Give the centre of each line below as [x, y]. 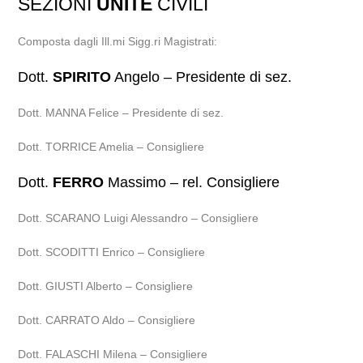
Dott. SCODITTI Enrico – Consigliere [112, 252]
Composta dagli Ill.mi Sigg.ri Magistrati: [118, 41]
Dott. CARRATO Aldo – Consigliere [107, 320]
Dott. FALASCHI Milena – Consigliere [113, 354]
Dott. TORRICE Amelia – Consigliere [111, 147]
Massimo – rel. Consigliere [192, 182]
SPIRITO [82, 77]
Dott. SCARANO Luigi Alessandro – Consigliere [139, 218]
